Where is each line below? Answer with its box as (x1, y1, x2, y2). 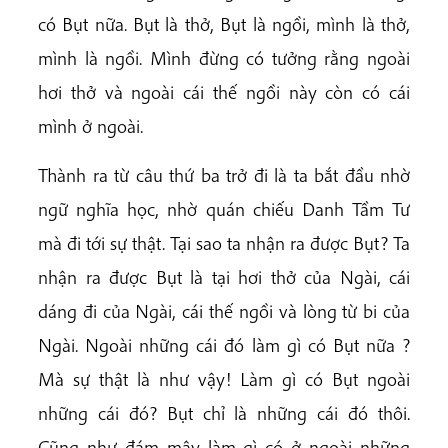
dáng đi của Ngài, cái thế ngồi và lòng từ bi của (38, 298, 410, 323)
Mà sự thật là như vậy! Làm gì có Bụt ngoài (38, 366, 410, 391)
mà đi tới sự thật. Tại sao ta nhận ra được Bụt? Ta (38, 230, 410, 255)
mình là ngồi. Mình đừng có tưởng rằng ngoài (38, 45, 410, 70)
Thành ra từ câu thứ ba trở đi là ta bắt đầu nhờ (38, 162, 410, 187)
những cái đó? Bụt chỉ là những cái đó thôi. (38, 400, 410, 425)
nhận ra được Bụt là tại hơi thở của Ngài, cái (38, 264, 410, 289)
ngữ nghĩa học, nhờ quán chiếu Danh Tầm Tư (38, 196, 410, 221)
